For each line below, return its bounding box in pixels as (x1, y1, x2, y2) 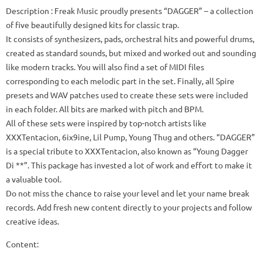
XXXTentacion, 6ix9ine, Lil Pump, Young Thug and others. (6, 132, 215, 142)
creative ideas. (6, 216, 59, 226)
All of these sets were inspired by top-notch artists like (6, 118, 206, 128)
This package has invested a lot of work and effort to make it (31, 160, 252, 170)
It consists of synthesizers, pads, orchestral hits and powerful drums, (6, 33, 254, 44)
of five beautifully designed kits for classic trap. (6, 19, 179, 30)
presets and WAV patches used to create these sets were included (6, 89, 248, 100)
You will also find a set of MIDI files (77, 61, 204, 72)
